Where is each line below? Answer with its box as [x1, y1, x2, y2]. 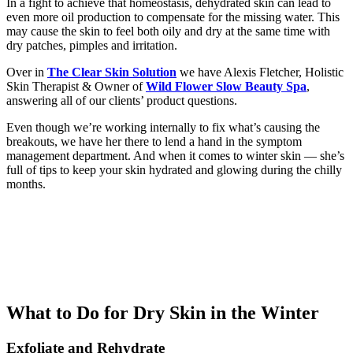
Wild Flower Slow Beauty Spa [146, 79, 307, 93]
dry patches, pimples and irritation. [6, 38, 177, 52]
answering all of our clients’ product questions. [6, 93, 237, 107]
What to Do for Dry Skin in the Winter [6, 302, 319, 323]
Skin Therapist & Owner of [6, 79, 146, 93]
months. [6, 176, 46, 191]
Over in [6, 65, 47, 79]
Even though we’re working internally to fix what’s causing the [6, 120, 320, 134]
